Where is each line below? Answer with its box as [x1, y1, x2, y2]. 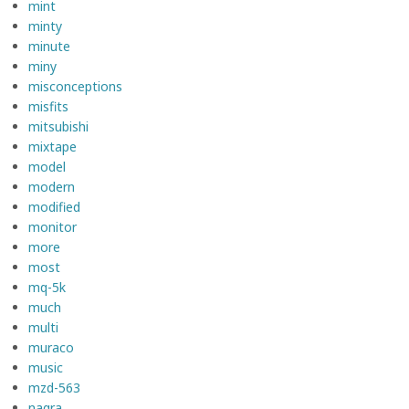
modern [28, 177, 75, 195]
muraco [28, 338, 74, 356]
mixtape [28, 137, 77, 155]
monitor [28, 217, 77, 236]
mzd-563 [28, 378, 80, 396]
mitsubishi [28, 117, 89, 135]
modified [28, 197, 80, 215]
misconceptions [28, 77, 122, 95]
